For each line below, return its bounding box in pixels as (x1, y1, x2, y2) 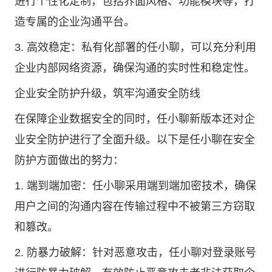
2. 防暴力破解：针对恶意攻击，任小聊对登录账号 (15, 246, 256, 259)
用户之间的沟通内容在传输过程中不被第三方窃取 (15, 200, 255, 212)
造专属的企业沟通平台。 (15, 16, 135, 28)
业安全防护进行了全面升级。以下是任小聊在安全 (15, 134, 255, 146)
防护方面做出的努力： (15, 154, 124, 166)
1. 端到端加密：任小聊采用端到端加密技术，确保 (15, 180, 256, 192)
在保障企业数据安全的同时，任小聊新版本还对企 (15, 113, 255, 125)
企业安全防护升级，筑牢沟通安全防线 (15, 87, 200, 100)
